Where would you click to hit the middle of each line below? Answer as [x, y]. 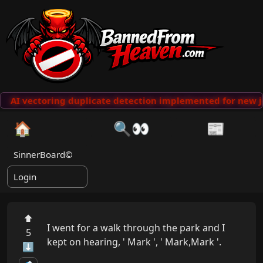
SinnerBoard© [43, 155]
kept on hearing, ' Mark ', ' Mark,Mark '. [134, 242]
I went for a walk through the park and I [136, 228]
